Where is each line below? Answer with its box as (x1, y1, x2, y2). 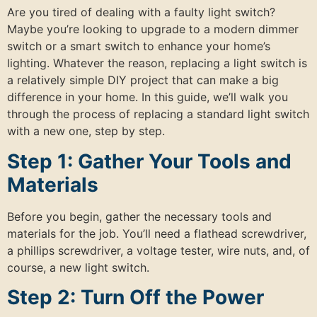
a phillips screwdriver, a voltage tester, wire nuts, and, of (7, 243, 310, 258)
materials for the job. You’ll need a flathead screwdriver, (7, 226, 306, 241)
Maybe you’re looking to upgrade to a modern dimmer (7, 22, 299, 37)
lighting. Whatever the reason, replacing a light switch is (7, 56, 307, 71)
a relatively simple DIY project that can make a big (7, 73, 279, 88)
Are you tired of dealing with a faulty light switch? (7, 5, 275, 20)
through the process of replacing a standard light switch (7, 107, 309, 122)
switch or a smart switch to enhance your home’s (7, 39, 270, 54)
